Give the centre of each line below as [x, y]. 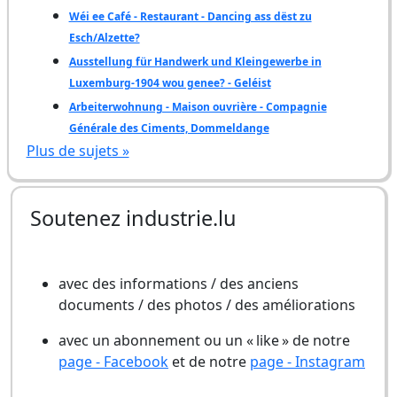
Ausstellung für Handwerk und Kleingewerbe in [195, 62]
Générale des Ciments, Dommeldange [169, 128]
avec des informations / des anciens [179, 284]
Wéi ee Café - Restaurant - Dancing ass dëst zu [190, 16]
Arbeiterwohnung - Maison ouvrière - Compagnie [198, 107]
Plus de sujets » [78, 151]
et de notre [209, 362]
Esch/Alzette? [104, 38]
